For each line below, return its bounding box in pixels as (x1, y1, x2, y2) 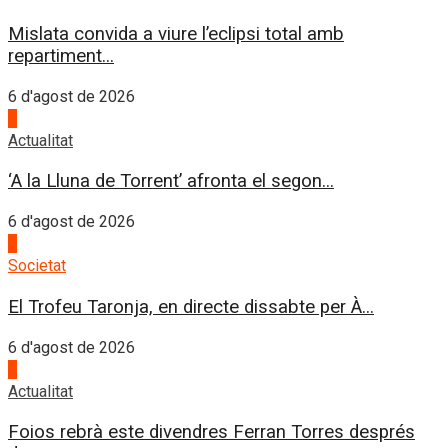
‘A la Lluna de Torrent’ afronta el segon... (8, 170, 334, 193)
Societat (8, 256, 66, 276)
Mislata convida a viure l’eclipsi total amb (8, 22, 344, 45)
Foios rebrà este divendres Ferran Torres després (8, 421, 415, 444)
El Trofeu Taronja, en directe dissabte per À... (8, 295, 374, 318)
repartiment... (8, 44, 114, 67)
